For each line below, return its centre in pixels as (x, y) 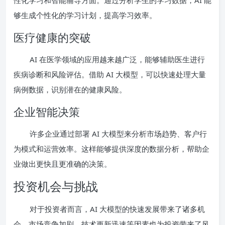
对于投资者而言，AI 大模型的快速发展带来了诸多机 (117, 209)
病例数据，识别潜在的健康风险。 (70, 89)
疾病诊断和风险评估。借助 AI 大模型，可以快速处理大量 (110, 74)
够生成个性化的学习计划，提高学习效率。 (85, 15)
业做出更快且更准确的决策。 (63, 163)
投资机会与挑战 (56, 186)
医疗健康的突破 (52, 37)
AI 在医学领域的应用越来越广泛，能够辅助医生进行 (117, 59)
